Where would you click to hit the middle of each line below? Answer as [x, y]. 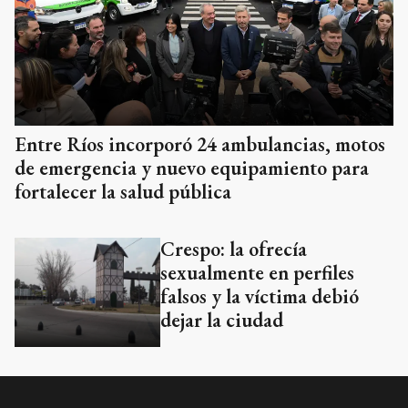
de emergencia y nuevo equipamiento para [192, 168]
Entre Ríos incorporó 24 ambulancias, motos [200, 145]
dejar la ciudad [222, 321]
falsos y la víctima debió [260, 297]
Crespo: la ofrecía [234, 250]
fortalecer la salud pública [123, 192]
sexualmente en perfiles [257, 273]
